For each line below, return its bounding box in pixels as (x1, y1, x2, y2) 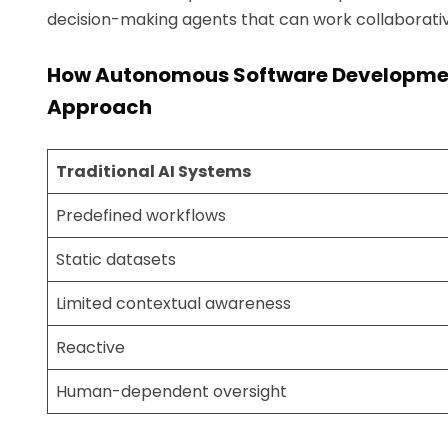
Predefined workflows (56, 203, 226, 227)
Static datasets (56, 247, 176, 271)
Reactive (56, 335, 125, 359)
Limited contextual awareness (56, 291, 291, 315)
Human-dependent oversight (56, 379, 287, 403)
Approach (47, 92, 152, 121)
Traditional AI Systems (56, 159, 251, 183)
